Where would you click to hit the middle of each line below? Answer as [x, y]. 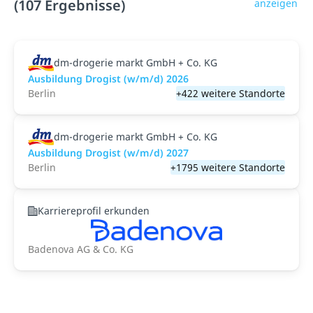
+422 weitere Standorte [231, 93]
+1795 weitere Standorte [228, 167]
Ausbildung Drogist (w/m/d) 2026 [108, 79]
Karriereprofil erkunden [94, 211]
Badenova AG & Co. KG [81, 249]
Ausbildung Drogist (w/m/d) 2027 [108, 153]
